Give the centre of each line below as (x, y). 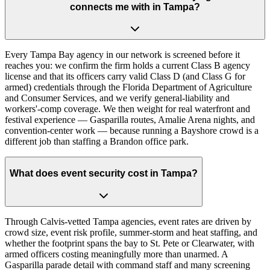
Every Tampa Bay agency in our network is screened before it (122, 55)
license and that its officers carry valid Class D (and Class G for (125, 77)
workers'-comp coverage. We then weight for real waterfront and (127, 109)
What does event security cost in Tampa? (104, 174)
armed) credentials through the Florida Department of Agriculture (128, 87)
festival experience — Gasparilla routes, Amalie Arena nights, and (130, 120)
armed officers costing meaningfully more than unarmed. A (116, 254)
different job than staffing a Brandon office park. (97, 142)
